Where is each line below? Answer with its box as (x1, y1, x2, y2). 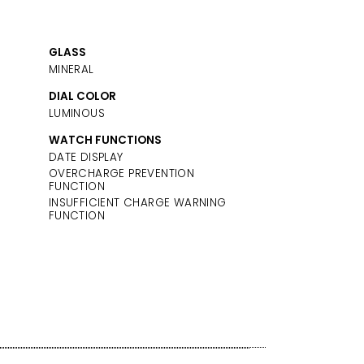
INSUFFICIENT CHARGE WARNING (48, 195, 227, 211)
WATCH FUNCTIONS (48, 132, 162, 149)
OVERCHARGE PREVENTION (48, 166, 195, 182)
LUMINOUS (48, 106, 105, 122)
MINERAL (48, 61, 94, 77)
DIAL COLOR (48, 89, 116, 105)
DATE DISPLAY (48, 149, 123, 166)
